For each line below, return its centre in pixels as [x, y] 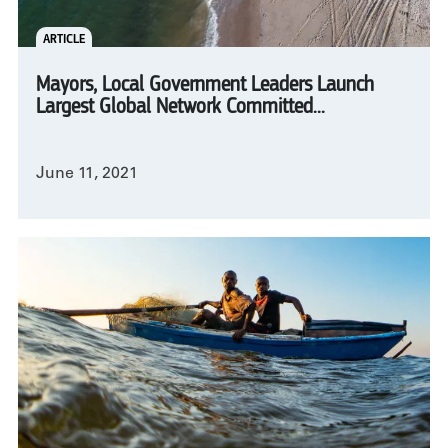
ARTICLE [63, 38]
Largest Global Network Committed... [180, 107]
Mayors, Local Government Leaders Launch [205, 85]
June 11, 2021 [87, 174]
